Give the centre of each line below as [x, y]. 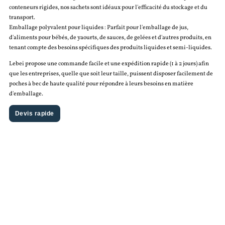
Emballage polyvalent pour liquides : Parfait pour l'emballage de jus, [98, 27]
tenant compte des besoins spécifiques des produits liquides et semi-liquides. [110, 47]
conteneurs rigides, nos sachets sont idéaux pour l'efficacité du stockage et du [108, 7]
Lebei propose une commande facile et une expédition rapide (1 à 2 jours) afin [109, 64]
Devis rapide [34, 113]
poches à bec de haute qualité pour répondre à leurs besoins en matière [101, 84]
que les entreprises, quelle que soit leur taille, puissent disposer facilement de [111, 74]
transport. [22, 17]
